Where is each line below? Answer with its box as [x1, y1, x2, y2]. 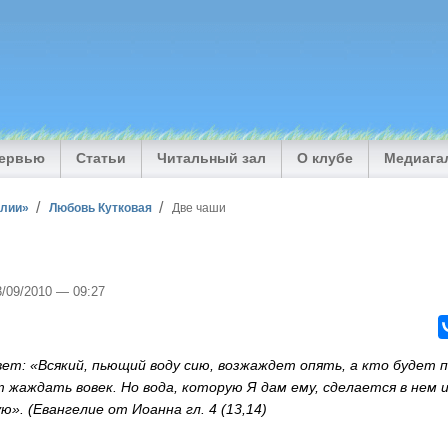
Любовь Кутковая [49, 200, 153, 214]
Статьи [76, 150, 127, 167]
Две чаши [171, 200, 226, 214]
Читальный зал [157, 150, 267, 167]
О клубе [297, 150, 354, 167]
